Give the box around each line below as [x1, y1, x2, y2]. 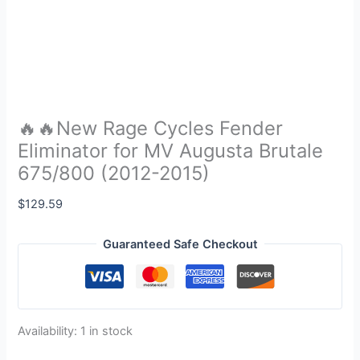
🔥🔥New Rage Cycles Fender [18, 117, 284, 141]
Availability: [18, 323, 78, 338]
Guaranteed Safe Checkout [102, 236, 258, 252]
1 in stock [80, 323, 133, 338]
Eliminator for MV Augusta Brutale [18, 139, 324, 163]
